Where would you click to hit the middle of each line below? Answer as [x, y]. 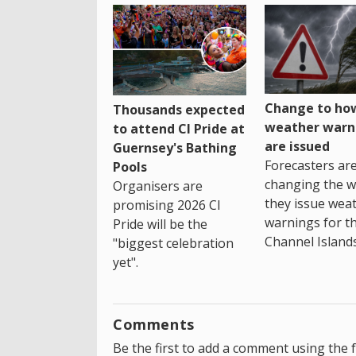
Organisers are [158, 186]
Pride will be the [160, 224]
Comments [154, 324]
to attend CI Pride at [179, 128]
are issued [297, 147]
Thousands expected [179, 109]
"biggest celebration [173, 243]
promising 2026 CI [167, 205]
